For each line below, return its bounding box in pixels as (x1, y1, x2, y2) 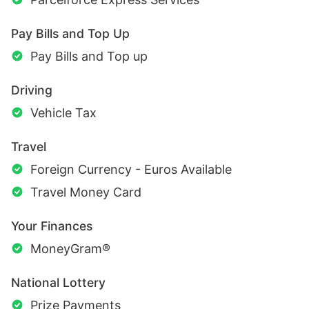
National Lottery (11, 275, 106, 290)
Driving (11, 83, 52, 98)
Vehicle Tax (30, 106, 97, 121)
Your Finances (11, 219, 92, 234)
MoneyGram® (30, 241, 110, 257)
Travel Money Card (30, 185, 141, 200)
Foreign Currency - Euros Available (30, 162, 232, 177)
